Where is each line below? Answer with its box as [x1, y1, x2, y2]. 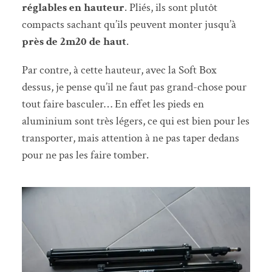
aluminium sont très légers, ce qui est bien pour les [21, 113, 250, 129]
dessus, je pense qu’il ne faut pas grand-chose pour [21, 79, 246, 95]
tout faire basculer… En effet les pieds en [21, 96, 204, 112]
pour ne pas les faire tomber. [21, 147, 149, 163]
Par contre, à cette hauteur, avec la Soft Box [21, 62, 217, 78]
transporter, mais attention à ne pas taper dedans [21, 130, 239, 146]
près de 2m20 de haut [21, 33, 126, 49]
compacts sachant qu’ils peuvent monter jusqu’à [21, 16, 236, 32]
